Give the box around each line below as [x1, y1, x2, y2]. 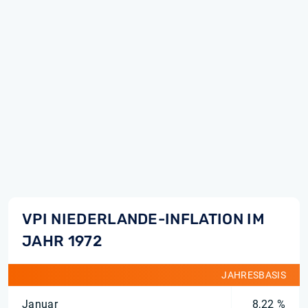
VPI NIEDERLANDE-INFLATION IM [22, 210, 265, 228]
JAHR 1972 [22, 232, 102, 250]
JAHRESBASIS [221, 269, 286, 280]
